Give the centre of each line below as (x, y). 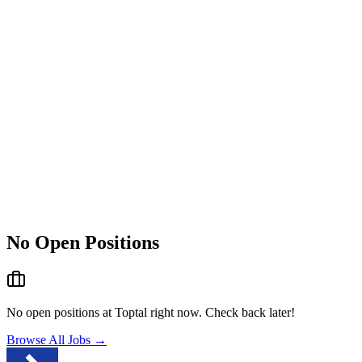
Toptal (131, 312)
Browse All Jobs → (57, 339)
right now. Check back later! (221, 312)
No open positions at (61, 312)
